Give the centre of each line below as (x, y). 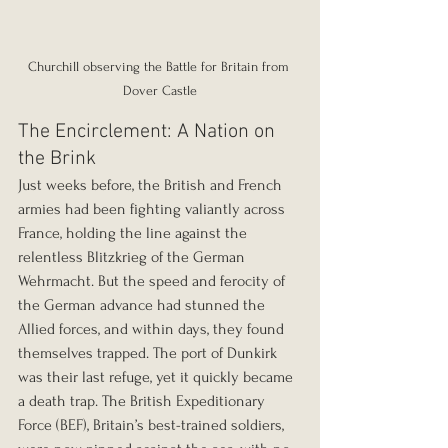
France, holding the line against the (134, 232)
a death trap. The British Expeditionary (143, 400)
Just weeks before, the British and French (152, 184)
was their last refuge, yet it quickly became (157, 376)
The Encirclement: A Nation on (149, 131)
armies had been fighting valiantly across (153, 208)
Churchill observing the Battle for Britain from (160, 66)
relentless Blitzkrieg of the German (133, 256)
